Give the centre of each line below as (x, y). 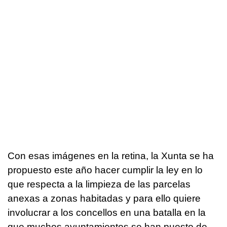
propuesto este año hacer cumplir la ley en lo (105, 170)
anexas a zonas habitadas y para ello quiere (104, 198)
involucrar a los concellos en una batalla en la (107, 212)
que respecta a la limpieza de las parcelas (99, 184)
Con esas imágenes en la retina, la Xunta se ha (111, 156)
